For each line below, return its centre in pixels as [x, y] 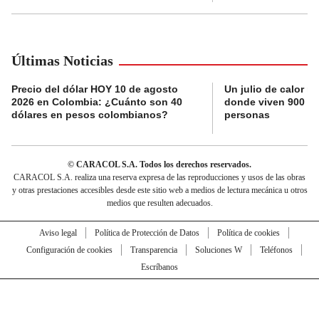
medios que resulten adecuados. [159, 203]
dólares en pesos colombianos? [90, 115]
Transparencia [153, 250]
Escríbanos [159, 267]
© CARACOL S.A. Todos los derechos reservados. [159, 165]
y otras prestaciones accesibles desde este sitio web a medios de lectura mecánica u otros [159, 190]
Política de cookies [248, 233]
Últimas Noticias [62, 61]
